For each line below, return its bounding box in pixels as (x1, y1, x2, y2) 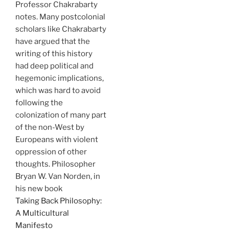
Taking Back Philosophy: (15, 196, 102, 206)
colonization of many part (15, 110, 106, 120)
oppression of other (15, 147, 87, 157)
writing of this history (15, 49, 93, 59)
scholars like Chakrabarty (15, 25, 106, 34)
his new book (15, 184, 62, 194)
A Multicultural (15, 209, 69, 218)
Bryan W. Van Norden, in (15, 172, 100, 181)
